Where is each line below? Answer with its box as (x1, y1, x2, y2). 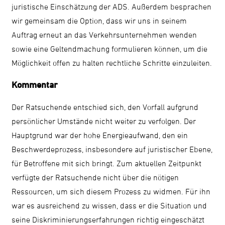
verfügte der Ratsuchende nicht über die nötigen (12, 172, 179, 182)
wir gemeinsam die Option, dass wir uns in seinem (12, 16, 187, 25)
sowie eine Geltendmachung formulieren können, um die (12, 44, 208, 53)
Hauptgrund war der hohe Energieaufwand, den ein (12, 130, 188, 140)
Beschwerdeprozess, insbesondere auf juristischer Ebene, (12, 144, 213, 154)
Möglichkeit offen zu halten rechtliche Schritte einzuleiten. (12, 58, 212, 67)
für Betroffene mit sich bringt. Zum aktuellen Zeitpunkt (12, 158, 202, 168)
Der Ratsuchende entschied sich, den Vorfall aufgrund (12, 102, 199, 111)
